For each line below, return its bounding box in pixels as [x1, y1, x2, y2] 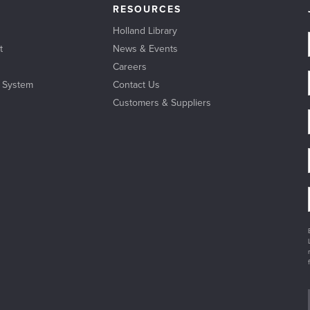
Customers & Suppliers [113, 95, 212, 110]
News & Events [113, 42, 179, 56]
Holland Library [113, 24, 178, 38]
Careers [113, 60, 147, 74]
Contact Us [113, 77, 161, 92]
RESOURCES [113, 2, 182, 17]
